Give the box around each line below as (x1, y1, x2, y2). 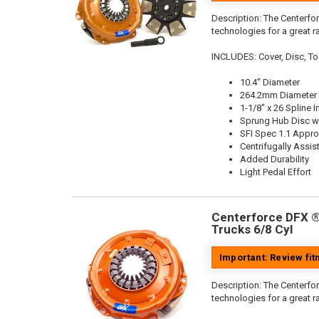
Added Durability (240, 154, 309, 164)
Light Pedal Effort (240, 167, 311, 177)
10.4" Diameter (240, 77, 300, 88)
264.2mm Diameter (240, 90, 317, 100)
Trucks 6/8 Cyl (211, 222, 293, 236)
